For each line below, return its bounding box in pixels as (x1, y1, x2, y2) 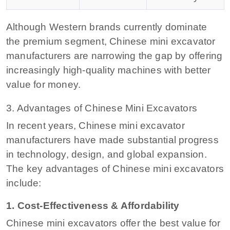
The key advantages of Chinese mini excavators (6, 163, 224, 174)
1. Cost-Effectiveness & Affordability (6, 200, 180, 211)
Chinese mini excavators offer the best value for (6, 217, 221, 228)
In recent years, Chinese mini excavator (6, 120, 185, 131)
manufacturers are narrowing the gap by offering (6, 50, 223, 61)
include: (6, 177, 42, 188)
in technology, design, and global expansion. (6, 148, 207, 160)
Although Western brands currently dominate (6, 21, 207, 32)
